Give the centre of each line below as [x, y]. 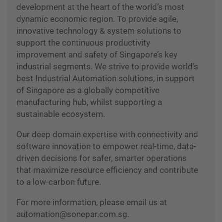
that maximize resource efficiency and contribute [107, 170]
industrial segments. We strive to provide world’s [107, 67]
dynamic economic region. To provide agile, [97, 19]
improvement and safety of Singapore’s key [97, 55]
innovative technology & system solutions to [99, 31]
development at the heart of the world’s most [100, 7]
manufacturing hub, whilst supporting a [89, 102]
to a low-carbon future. [59, 182]
